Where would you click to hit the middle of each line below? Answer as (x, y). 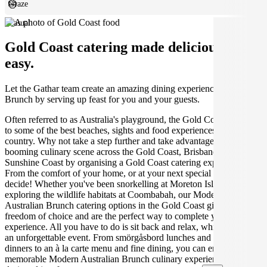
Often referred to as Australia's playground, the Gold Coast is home (131, 120)
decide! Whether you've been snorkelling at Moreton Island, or (122, 184)
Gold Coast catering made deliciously (119, 47)
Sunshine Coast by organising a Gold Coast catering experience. (125, 163)
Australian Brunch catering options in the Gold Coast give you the (129, 206)
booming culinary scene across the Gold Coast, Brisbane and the (126, 152)
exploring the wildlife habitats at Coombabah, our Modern (114, 195)
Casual (20, 23)
